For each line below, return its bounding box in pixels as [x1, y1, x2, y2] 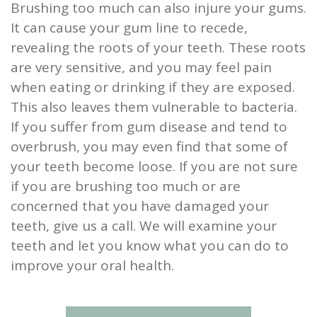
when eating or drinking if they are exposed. [11, 78, 295, 97]
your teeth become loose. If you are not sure [11, 157, 298, 176]
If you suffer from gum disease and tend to [11, 117, 287, 137]
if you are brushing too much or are [11, 177, 241, 196]
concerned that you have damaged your [11, 197, 269, 216]
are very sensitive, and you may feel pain [11, 58, 272, 77]
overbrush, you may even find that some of [11, 137, 288, 156]
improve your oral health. [11, 256, 174, 275]
